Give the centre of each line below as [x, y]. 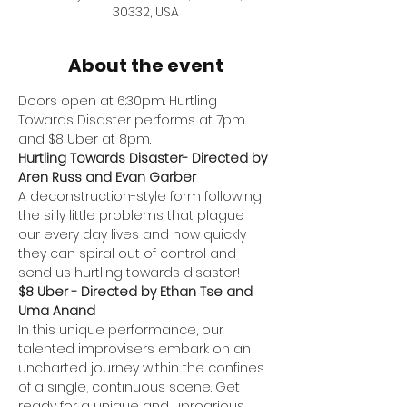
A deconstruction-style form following [142, 196]
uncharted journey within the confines [143, 368]
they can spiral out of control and [129, 253]
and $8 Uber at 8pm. [84, 139]
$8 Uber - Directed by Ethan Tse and [137, 292]
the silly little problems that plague [133, 215]
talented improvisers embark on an [136, 349]
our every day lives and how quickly [134, 234]
